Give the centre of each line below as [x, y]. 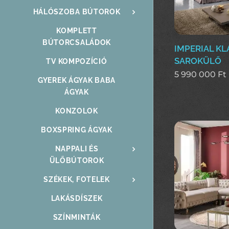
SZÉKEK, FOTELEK [77, 180]
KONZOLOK [77, 111]
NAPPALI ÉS [77, 149]
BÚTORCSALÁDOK [77, 43]
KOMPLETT [77, 31]
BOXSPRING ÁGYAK [77, 130]
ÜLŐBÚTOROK [77, 161]
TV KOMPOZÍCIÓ [77, 62]
